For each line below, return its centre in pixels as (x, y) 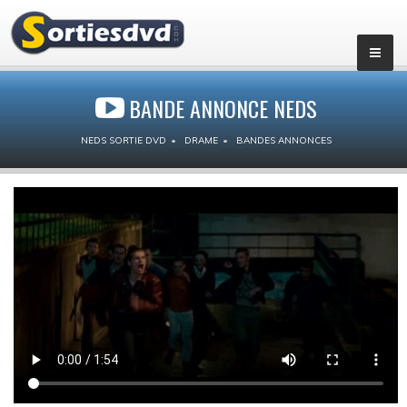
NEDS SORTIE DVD (123, 140)
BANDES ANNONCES (283, 140)
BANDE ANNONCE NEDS (223, 108)
